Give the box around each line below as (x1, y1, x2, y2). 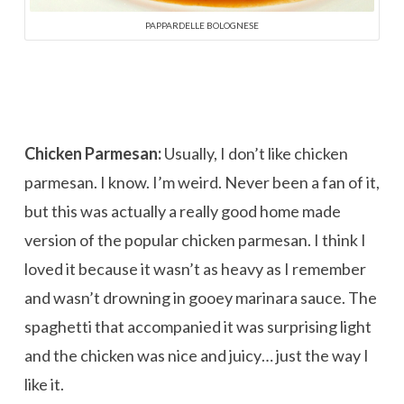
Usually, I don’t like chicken (161, 143, 348, 164)
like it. (23, 374, 64, 395)
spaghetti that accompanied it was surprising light (23, 317, 372, 337)
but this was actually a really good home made (23, 201, 341, 222)
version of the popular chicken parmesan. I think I (23, 230, 366, 251)
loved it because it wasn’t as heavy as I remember (23, 259, 366, 280)
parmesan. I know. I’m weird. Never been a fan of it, (23, 172, 380, 193)
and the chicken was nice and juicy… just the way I (23, 345, 369, 366)
